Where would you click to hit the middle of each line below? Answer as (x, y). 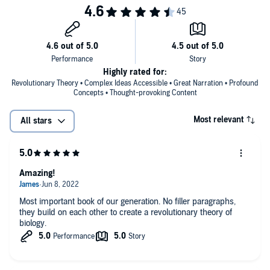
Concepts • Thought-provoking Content (135, 93)
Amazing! (37, 173)
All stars (36, 121)
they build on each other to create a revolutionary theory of (126, 212)
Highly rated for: (135, 72)
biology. (33, 223)
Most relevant (218, 119)
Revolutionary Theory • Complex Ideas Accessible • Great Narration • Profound (135, 83)
